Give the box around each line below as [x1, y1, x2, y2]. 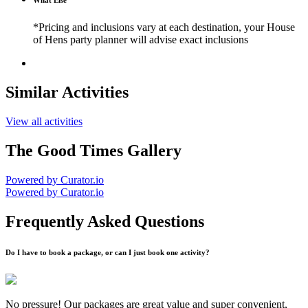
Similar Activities [5, 83, 129, 102]
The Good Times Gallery [5, 141, 181, 159]
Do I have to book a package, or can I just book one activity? [5, 247, 210, 256]
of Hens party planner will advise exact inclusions [33, 34, 248, 46]
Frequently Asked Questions [5, 212, 204, 230]
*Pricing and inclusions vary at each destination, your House [33, 21, 295, 34]
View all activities [5, 115, 82, 128]
